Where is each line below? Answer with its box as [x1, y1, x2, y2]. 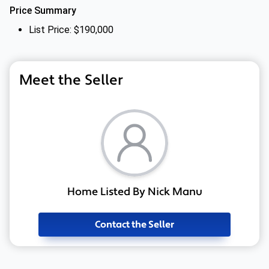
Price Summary [10, 5, 76, 16]
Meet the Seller [19, 71, 123, 89]
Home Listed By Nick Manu [67, 185, 202, 199]
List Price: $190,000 [29, 24, 113, 35]
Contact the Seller [95, 219, 174, 231]
